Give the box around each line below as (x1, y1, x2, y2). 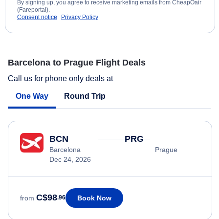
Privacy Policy (61, 14, 98, 21)
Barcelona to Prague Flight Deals (8, 58, 146, 68)
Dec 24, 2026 (49, 155, 91, 163)
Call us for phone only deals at (8, 74, 115, 83)
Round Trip (64, 91, 106, 100)
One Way (16, 91, 48, 100)
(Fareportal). (17, 6, 50, 14)
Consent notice (17, 14, 57, 21)
